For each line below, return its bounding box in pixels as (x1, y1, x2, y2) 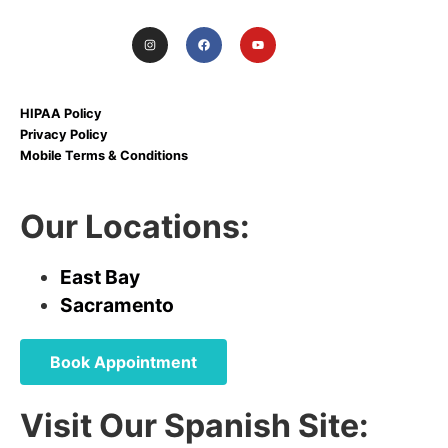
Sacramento (60, 292, 174, 317)
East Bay (60, 264, 140, 289)
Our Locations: (20, 206, 250, 246)
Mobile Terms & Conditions (20, 148, 188, 164)
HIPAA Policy (20, 106, 102, 122)
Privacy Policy (20, 127, 108, 143)
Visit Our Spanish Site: (20, 405, 369, 445)
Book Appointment (50, 351, 197, 372)
